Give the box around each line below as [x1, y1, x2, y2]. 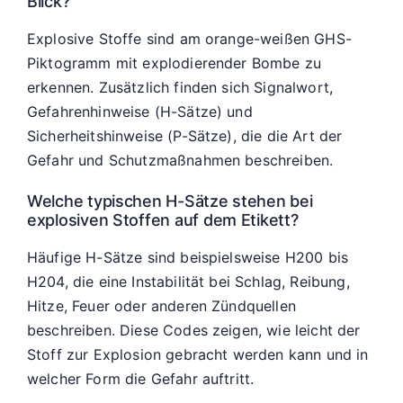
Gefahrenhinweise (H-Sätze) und [27, 103, 253, 121]
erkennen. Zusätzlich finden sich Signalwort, [27, 78, 334, 97]
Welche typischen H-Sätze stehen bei [27, 191, 313, 210]
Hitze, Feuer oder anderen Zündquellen [27, 297, 296, 316]
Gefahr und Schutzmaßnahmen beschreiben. [27, 151, 334, 170]
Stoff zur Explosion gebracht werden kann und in [27, 345, 369, 364]
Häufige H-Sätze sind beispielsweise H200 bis [27, 248, 349, 267]
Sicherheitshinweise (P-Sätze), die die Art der [27, 127, 343, 146]
